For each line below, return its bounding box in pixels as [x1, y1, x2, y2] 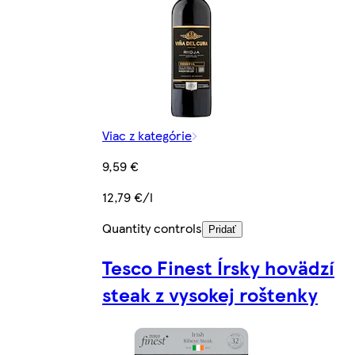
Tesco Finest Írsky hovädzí [102, 254, 334, 281]
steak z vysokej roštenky [102, 281, 318, 308]
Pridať [208, 223, 236, 236]
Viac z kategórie [102, 126, 192, 145]
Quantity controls [102, 219, 202, 238]
